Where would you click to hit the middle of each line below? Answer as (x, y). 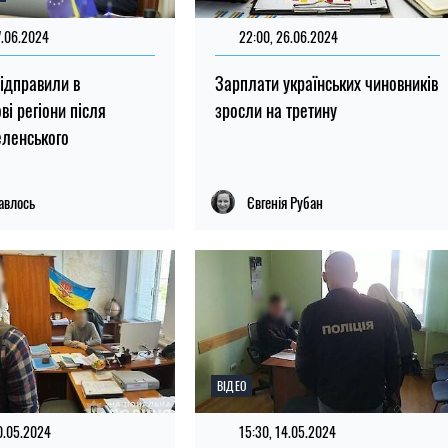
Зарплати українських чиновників (326, 83)
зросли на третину (275, 110)
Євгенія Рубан (284, 202)
